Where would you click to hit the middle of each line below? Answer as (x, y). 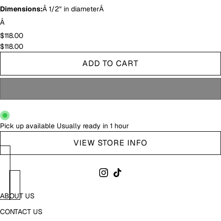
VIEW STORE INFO (110, 143)
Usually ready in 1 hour (93, 126)
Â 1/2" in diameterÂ (74, 9)
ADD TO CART (110, 63)
